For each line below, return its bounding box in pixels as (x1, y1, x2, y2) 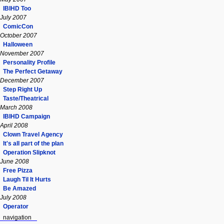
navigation (2, 214, 31, 220)
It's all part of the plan (3, 139, 63, 147)
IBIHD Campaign (3, 112, 50, 120)
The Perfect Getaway (3, 67, 62, 75)
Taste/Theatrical (3, 94, 48, 102)
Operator (3, 202, 28, 210)
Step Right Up (3, 85, 42, 93)
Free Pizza (3, 166, 32, 174)
